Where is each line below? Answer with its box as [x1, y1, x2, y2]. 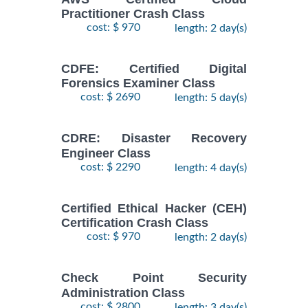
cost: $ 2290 [80, 161, 140, 173]
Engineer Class [61, 146, 151, 160]
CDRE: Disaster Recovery [61, 131, 247, 146]
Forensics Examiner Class [61, 76, 215, 91]
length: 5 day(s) [175, 92, 247, 104]
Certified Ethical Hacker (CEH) [61, 201, 247, 216]
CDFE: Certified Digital [61, 62, 247, 76]
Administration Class [61, 285, 185, 300]
